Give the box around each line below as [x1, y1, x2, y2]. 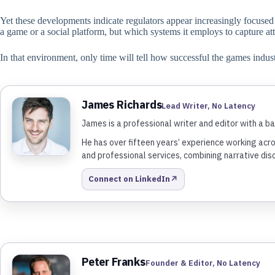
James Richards [82, 97, 162, 112]
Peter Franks [82, 254, 145, 269]
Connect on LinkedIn [88, 174, 170, 185]
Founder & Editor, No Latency [145, 257, 260, 268]
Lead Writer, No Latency [161, 100, 256, 111]
